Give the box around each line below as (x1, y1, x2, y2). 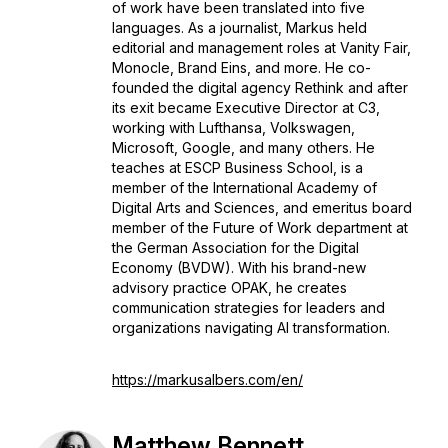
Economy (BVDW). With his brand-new (112, 259, 366, 276)
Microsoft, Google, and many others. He (112, 139, 375, 156)
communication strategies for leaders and (112, 299, 385, 316)
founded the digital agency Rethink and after (112, 79, 408, 96)
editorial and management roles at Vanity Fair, (112, 39, 411, 56)
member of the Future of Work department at (112, 219, 408, 236)
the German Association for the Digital (112, 239, 359, 256)
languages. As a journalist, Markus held (112, 19, 367, 36)
